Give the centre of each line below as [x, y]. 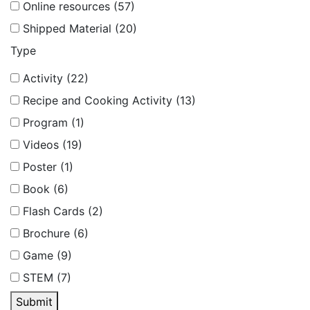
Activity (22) [56, 78]
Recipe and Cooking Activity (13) [109, 100]
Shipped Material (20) [80, 28]
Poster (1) [48, 166]
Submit [34, 301]
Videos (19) [53, 144]
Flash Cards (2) [63, 211]
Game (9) [47, 255]
